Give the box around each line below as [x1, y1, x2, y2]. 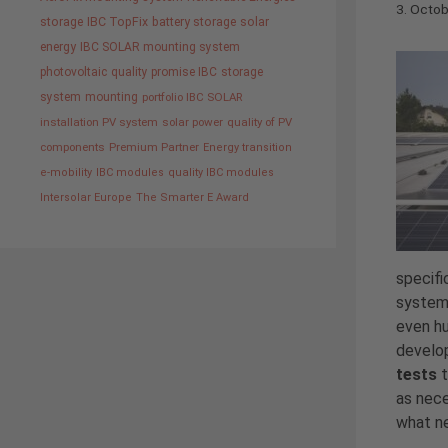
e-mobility [40, 166, 92, 179]
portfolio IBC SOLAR [142, 90, 242, 104]
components [40, 140, 105, 154]
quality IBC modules [168, 166, 274, 179]
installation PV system [40, 115, 158, 129]
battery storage [152, 14, 236, 29]
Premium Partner [109, 140, 199, 154]
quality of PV [227, 115, 292, 129]
